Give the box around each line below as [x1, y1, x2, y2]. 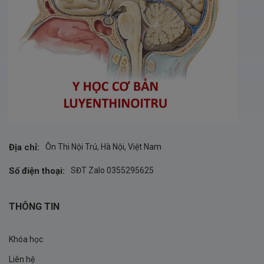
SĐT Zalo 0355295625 [71, 166, 154, 176]
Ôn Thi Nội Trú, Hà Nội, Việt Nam [45, 142, 161, 152]
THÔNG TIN [9, 201, 60, 213]
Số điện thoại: [9, 166, 65, 177]
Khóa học [9, 235, 43, 245]
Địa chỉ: [9, 142, 39, 153]
